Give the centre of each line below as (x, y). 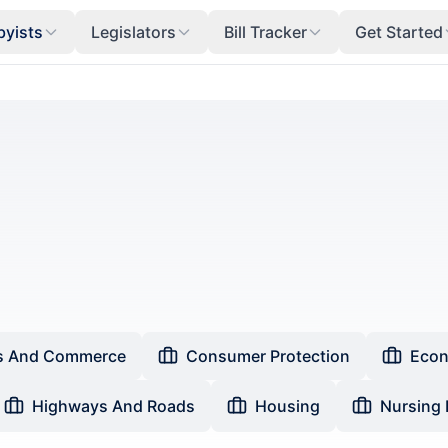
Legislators (133, 32)
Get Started (398, 32)
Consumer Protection (268, 356)
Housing (287, 406)
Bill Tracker (265, 32)
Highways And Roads (113, 406)
